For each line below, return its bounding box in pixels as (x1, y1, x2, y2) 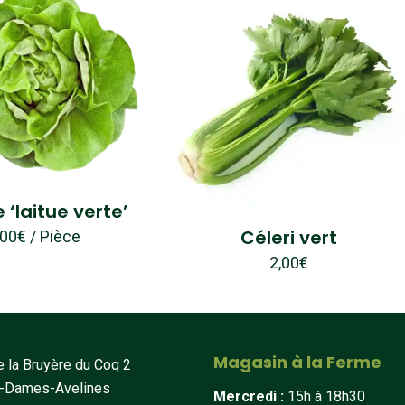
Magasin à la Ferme (213, 350, 381, 373)
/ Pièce (30, 226, 81, 246)
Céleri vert (240, 224, 338, 250)
